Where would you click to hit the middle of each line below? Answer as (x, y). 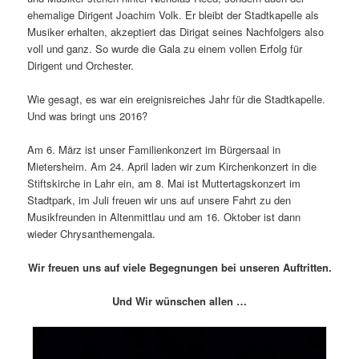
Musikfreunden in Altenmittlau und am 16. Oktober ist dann (164, 216)
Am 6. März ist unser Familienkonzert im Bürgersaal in (154, 149)
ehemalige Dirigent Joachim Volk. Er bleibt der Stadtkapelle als (173, 14)
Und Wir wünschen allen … (179, 301)
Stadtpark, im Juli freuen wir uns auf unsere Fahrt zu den (159, 200)
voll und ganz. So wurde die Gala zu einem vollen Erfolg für (165, 48)
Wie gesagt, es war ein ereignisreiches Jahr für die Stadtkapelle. (177, 99)
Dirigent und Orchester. (81, 65)
